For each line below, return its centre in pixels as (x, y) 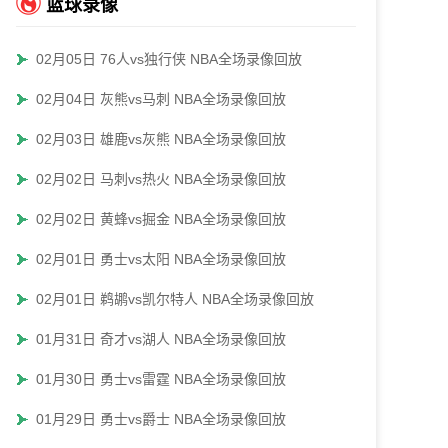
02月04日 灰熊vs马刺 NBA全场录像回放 (161, 99)
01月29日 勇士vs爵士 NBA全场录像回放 (161, 419)
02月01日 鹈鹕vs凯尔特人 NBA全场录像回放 (175, 299)
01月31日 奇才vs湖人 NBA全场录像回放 (161, 339)
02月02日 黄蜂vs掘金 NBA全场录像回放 (161, 219)
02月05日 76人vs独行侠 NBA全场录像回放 (169, 59)
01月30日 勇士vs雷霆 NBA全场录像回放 (161, 379)
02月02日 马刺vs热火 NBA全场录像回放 (161, 179)
